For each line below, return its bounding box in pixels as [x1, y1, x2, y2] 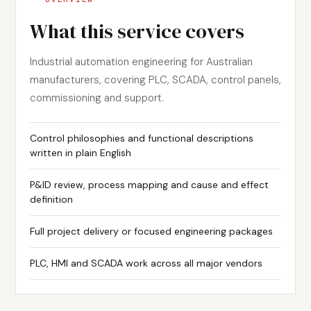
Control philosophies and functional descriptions [30, 132, 253, 144]
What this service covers [30, 18, 244, 44]
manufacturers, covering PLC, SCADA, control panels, [30, 73, 281, 87]
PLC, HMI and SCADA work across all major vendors [30, 257, 262, 269]
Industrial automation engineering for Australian [30, 55, 253, 69]
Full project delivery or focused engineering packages [30, 225, 273, 237]
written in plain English [30, 146, 131, 159]
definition [30, 193, 73, 205]
